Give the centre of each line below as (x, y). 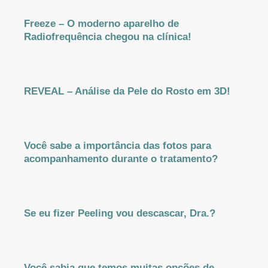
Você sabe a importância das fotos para (118, 146)
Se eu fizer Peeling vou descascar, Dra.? (120, 213)
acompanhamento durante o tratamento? (121, 159)
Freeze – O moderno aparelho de (101, 24)
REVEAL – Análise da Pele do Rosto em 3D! (127, 91)
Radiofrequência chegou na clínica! (108, 37)
